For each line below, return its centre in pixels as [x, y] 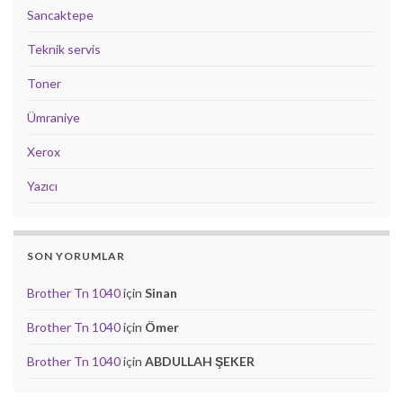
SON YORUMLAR [76, 255]
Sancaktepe [60, 14]
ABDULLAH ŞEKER [200, 361]
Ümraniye [54, 117]
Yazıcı [42, 185]
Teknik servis [64, 49]
